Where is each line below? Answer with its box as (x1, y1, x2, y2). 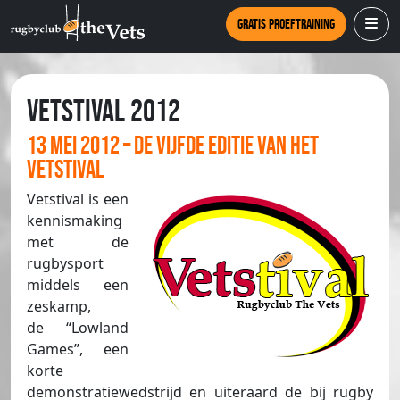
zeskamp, (27, 296, 91, 317)
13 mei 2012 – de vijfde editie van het (27, 131, 319, 160)
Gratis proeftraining (237, 15, 335, 32)
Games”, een (27, 339, 129, 360)
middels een (27, 275, 129, 296)
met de (27, 232, 129, 253)
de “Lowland (27, 318, 129, 338)
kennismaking (27, 211, 122, 231)
